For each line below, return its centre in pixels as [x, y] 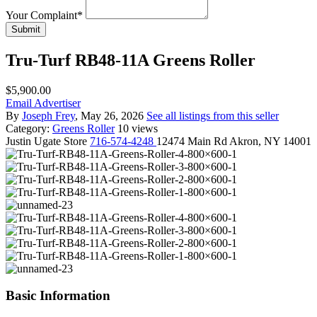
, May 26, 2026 [111, 115]
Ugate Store [60, 141]
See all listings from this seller [213, 115]
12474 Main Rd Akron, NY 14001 [234, 141]
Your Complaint [41, 15]
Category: [29, 128]
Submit [26, 29]
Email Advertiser [43, 103]
